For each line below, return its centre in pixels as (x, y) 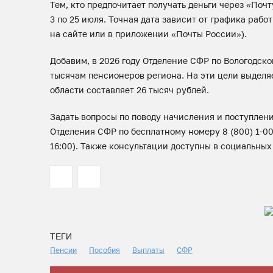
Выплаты (148, 250)
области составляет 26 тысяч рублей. (129, 90)
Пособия (105, 250)
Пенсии (63, 250)
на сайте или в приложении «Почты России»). (148, 34)
